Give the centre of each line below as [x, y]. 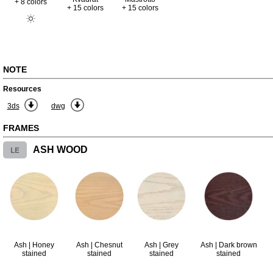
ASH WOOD [60, 150]
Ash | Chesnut [99, 245]
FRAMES [21, 128]
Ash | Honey [34, 245]
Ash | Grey [161, 245]
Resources [22, 89]
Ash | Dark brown [229, 245]
